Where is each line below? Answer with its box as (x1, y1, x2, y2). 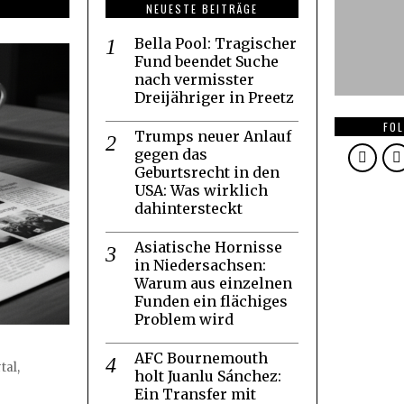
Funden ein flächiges (134, 291, 288, 310)
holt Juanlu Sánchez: (134, 366, 281, 385)
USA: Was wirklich (134, 180, 268, 199)
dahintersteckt (134, 198, 243, 217)
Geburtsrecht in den (134, 162, 280, 181)
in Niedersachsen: (134, 255, 266, 274)
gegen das (134, 144, 207, 163)
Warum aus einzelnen (134, 273, 292, 292)
